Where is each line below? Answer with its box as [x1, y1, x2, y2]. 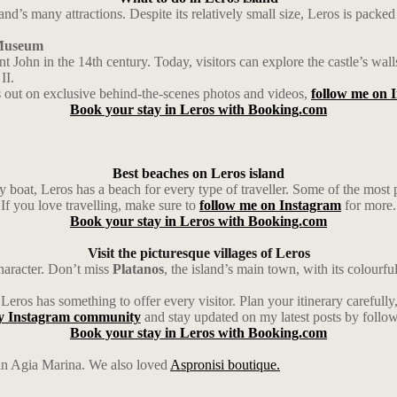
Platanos [113, 261, 164, 276]
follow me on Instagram [199, 198, 341, 213]
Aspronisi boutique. [170, 357, 280, 372]
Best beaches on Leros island [113, 166, 284, 181]
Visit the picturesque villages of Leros [87, 245, 310, 261]
